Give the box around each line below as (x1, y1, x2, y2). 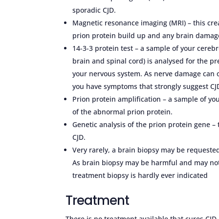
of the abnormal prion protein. (72, 107, 173, 116)
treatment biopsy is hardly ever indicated (72, 170, 208, 180)
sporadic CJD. (72, 5, 116, 15)
